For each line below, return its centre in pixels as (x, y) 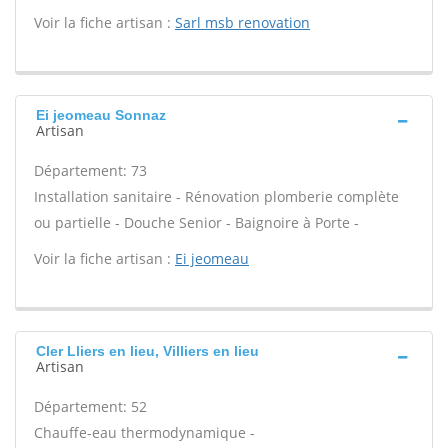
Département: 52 (90, 406)
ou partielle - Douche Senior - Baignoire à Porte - (196, 222)
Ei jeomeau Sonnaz (101, 115)
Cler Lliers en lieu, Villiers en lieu (147, 351)
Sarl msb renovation (242, 22)
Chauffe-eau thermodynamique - (144, 432)
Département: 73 (90, 170)
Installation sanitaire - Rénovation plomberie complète (216, 196)
